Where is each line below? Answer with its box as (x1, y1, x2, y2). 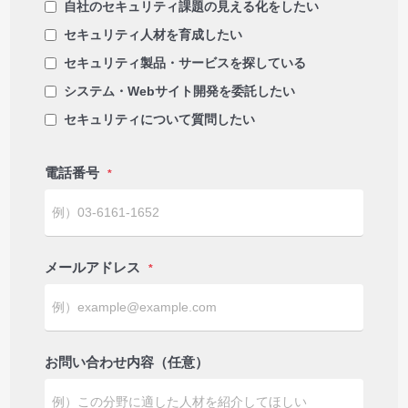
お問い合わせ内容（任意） (45, 354, 209, 371)
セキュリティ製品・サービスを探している (64, 56, 307, 71)
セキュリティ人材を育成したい (64, 27, 243, 43)
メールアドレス (45, 260, 141, 276)
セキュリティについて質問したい (64, 112, 256, 127)
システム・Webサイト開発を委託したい (64, 84, 296, 99)
